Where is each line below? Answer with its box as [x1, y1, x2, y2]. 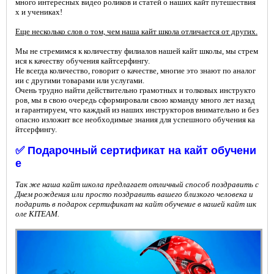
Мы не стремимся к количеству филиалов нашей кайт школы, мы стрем [15, 46, 258, 56]
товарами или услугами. [62, 76, 144, 86]
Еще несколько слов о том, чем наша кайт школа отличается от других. [15, 27, 257, 37]
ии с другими [15, 76, 62, 86]
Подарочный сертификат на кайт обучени [28, 144, 256, 157]
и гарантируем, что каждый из [15, 105, 121, 115]
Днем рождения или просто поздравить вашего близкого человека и [15, 190, 253, 199]
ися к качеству [15, 56, 66, 66]
